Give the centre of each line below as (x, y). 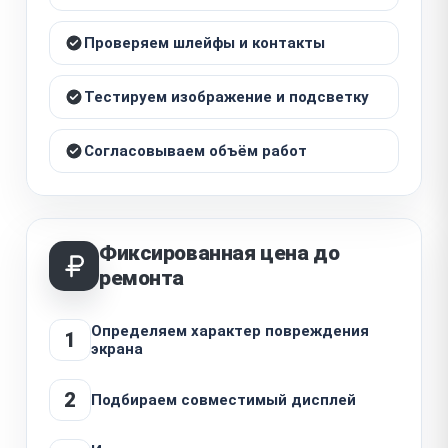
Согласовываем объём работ (195, 150)
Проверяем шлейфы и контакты (204, 42)
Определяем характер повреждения (230, 330)
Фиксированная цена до (219, 252)
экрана (117, 348)
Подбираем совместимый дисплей (223, 399)
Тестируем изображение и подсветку (226, 96)
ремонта (142, 277)
